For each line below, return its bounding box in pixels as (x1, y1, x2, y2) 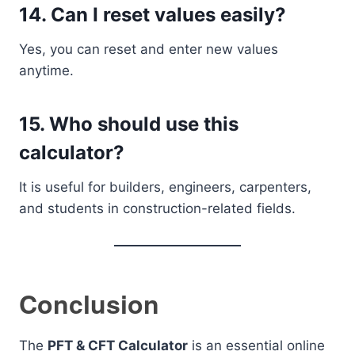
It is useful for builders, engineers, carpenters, (19, 179, 311, 195)
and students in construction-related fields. (19, 200, 296, 216)
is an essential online (188, 338, 325, 353)
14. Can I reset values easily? (19, 3, 286, 26)
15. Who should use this (19, 113, 239, 136)
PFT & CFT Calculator (48, 338, 188, 353)
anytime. (19, 63, 74, 78)
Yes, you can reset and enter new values (19, 41, 278, 57)
